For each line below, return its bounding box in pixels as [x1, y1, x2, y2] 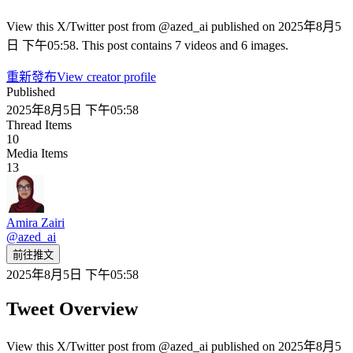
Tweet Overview [6, 298, 138, 319]
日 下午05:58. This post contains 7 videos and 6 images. [6, 38, 288, 52]
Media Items [6, 146, 68, 160]
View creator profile [57, 69, 156, 84]
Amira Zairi [6, 215, 65, 229]
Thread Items [6, 117, 72, 132]
